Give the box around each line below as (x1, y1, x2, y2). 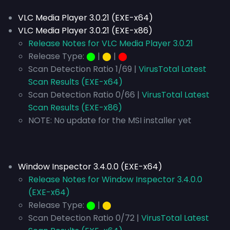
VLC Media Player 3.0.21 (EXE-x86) (18, 25, 152, 36)
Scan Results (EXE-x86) (28, 102, 122, 113)
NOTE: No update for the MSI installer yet (28, 114, 191, 126)
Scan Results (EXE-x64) (28, 76, 123, 88)
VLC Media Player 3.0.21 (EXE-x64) (18, 12, 153, 24)
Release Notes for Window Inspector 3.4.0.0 (28, 174, 202, 185)
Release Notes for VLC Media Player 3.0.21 (28, 37, 193, 49)
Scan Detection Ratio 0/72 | (28, 212, 139, 224)
